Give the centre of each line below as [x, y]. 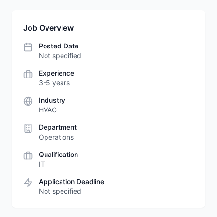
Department [58, 127]
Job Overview [48, 28]
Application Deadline [71, 181]
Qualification [58, 154]
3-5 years [54, 83]
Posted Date [59, 46]
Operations [56, 137]
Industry [52, 100]
